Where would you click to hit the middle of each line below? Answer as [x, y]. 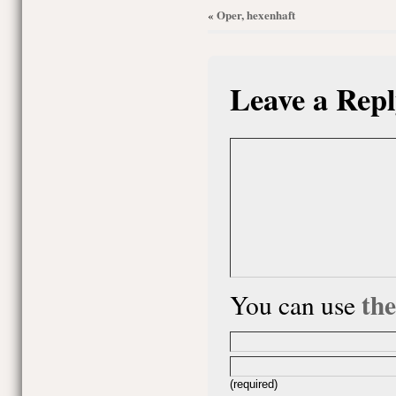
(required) [253, 384]
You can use [295, 305]
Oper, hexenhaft [255, 15]
